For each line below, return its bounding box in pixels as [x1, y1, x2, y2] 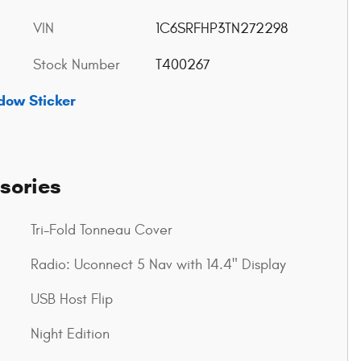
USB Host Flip [31, 291, 113, 309]
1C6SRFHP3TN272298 [155, 20, 288, 37]
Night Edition [31, 326, 110, 343]
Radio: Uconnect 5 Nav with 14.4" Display [31, 256, 286, 274]
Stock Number [33, 56, 120, 73]
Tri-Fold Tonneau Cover [31, 222, 172, 239]
